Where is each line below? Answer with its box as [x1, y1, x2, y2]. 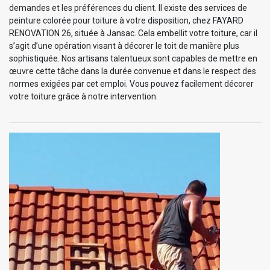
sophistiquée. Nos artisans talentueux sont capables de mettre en [9, 53, 257, 63]
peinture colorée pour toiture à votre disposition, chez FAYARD [9, 15, 243, 25]
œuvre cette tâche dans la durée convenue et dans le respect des [9, 66, 256, 76]
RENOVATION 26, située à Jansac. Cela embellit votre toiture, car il [9, 28, 257, 38]
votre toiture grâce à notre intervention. [9, 91, 158, 101]
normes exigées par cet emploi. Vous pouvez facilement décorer [9, 78, 254, 89]
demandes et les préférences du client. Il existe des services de [9, 2, 247, 13]
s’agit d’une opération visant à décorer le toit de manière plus [9, 40, 239, 51]
